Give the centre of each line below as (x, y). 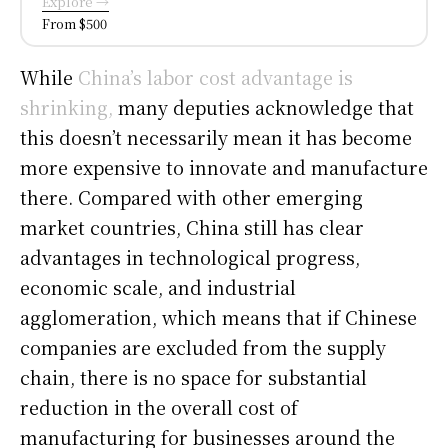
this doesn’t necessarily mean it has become (216, 136)
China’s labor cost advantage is (215, 76)
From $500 (74, 23)
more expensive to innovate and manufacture (224, 166)
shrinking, (66, 106)
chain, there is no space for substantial (193, 376)
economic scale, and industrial (158, 286)
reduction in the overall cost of (159, 406)
